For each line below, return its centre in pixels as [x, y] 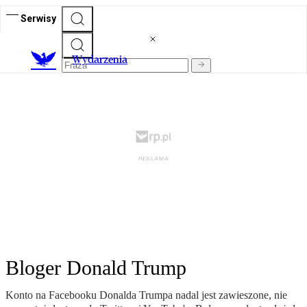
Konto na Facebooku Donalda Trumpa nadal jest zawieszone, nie [146, 295]
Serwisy [38, 18]
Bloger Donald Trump [96, 268]
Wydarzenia [100, 60]
